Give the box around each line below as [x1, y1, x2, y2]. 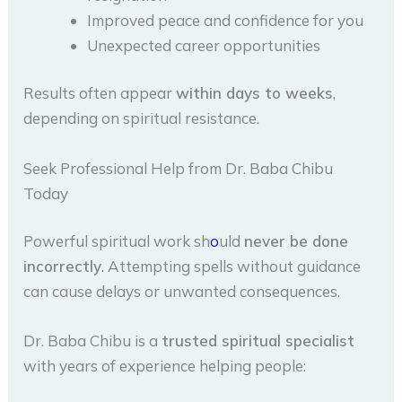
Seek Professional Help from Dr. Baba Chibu [23, 158, 334, 178]
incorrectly [23, 257, 102, 276]
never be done [244, 232, 349, 251]
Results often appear [23, 83, 177, 103]
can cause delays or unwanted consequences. [23, 282, 341, 301]
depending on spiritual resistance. [23, 109, 260, 128]
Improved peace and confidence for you [87, 10, 364, 30]
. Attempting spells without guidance [101, 257, 362, 276]
